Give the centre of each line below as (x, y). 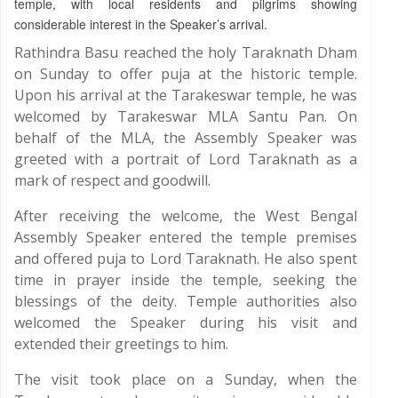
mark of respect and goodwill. (112, 180)
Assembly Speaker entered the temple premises (186, 237)
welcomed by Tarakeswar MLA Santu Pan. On (186, 116)
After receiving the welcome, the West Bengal (186, 216)
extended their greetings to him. (121, 344)
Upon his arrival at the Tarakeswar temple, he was (186, 95)
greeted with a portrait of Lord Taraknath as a (186, 159)
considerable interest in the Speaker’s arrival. (141, 24)
